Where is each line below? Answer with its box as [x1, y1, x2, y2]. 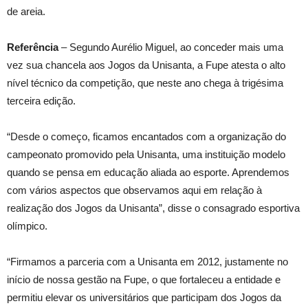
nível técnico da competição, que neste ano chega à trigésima [7, 77, 283, 89]
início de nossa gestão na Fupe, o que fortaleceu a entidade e [7, 274, 280, 285]
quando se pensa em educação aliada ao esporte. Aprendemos [7, 166, 289, 178]
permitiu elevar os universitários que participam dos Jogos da [7, 291, 281, 303]
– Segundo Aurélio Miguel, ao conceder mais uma [61, 41, 283, 53]
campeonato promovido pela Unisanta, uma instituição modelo [7, 148, 285, 160]
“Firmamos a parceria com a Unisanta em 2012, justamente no [7, 256, 288, 267]
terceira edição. [7, 95, 76, 107]
